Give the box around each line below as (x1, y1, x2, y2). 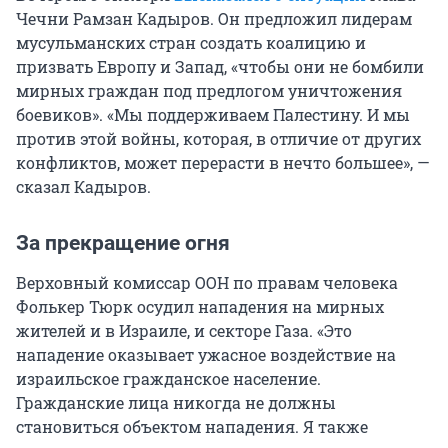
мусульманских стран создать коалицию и (16, 32, 366, 54)
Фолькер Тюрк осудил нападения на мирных (16, 296, 384, 318)
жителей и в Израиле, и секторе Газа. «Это (16, 320, 352, 342)
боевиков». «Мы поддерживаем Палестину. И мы (16, 104, 410, 126)
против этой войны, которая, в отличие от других (16, 128, 421, 150)
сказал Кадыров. (16, 176, 151, 198)
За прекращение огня (16, 231, 230, 256)
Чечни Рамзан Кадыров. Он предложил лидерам (16, 8, 412, 30)
